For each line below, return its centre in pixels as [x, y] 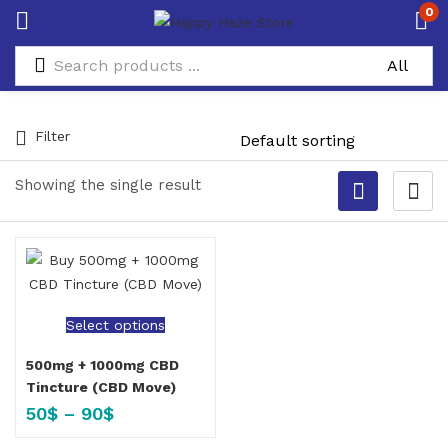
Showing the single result [108, 185]
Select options [115, 325]
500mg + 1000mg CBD [102, 365]
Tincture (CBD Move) [101, 387]
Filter [52, 136]
